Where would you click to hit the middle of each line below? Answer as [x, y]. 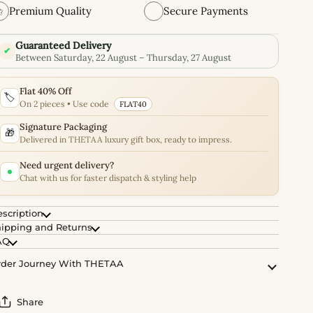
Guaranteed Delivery [63, 45]
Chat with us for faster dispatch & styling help [108, 177]
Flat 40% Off [45, 91]
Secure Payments [205, 11]
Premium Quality [50, 11]
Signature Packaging [63, 126]
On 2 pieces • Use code [65, 103]
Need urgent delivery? [66, 165]
